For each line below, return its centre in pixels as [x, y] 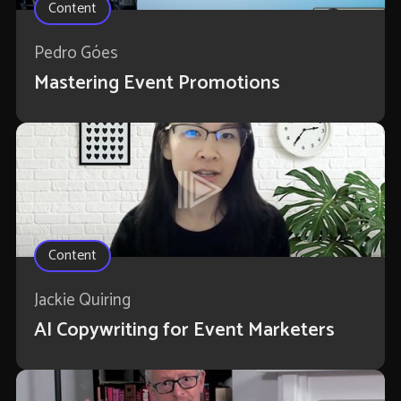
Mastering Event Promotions [157, 84]
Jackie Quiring [82, 301]
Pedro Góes [76, 54]
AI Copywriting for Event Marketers [184, 331]
